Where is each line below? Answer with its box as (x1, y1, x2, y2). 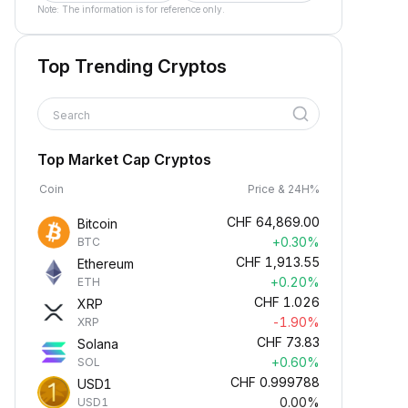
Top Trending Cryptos (37, 56, 227, 77)
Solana (77, 336, 118, 352)
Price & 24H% (248, 182, 320, 196)
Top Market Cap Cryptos (37, 150, 211, 168)
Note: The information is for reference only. (37, 4, 225, 15)
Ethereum (77, 256, 134, 271)
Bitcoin (77, 216, 117, 231)
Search (53, 108, 93, 122)
